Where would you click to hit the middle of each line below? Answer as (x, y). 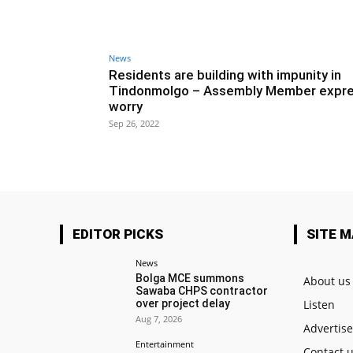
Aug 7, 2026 (159, 318)
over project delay (183, 303)
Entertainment (165, 344)
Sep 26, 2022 (134, 123)
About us (327, 281)
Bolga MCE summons (190, 278)
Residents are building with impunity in (225, 74)
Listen (320, 304)
